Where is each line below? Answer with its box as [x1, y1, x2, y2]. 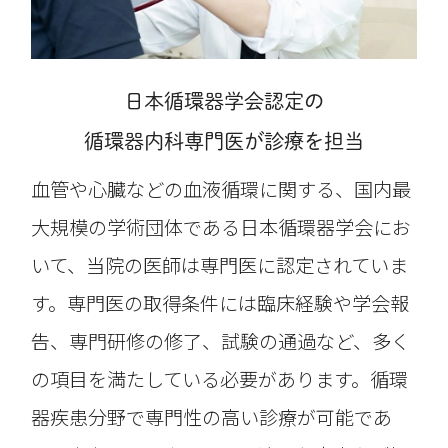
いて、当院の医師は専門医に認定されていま [31, 251, 409, 280]
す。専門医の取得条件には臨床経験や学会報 [31, 289, 410, 318]
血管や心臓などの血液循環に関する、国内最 [31, 175, 412, 204]
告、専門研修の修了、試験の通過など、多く [31, 327, 411, 356]
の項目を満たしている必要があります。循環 [31, 365, 409, 394]
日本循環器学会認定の [124, 91, 324, 112]
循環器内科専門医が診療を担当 [84, 131, 364, 152]
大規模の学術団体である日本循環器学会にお [31, 213, 412, 242]
